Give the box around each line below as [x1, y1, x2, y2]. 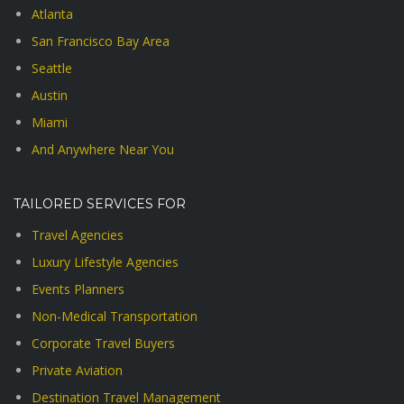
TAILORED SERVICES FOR [14, 196, 186, 212]
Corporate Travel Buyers [32, 335, 175, 352]
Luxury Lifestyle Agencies [32, 253, 179, 271]
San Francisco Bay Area [32, 32, 170, 50]
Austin [32, 87, 68, 104]
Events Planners [32, 280, 124, 298]
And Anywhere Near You [32, 141, 174, 158]
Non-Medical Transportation [32, 308, 197, 325]
